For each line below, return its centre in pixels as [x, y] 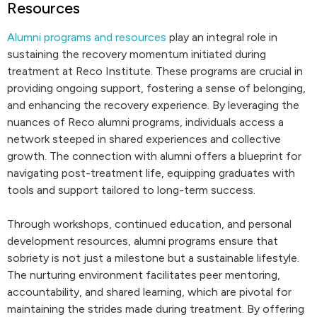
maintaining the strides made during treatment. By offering [156, 309]
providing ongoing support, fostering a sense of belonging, [156, 88]
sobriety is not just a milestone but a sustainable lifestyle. [153, 258]
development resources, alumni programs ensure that [143, 241]
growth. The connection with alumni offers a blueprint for [154, 156]
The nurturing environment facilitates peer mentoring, [144, 275]
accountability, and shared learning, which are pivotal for [149, 292]
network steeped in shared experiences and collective [144, 139]
